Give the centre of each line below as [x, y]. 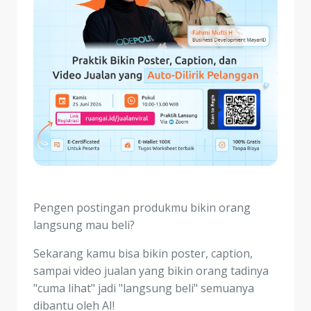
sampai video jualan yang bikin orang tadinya [151, 271]
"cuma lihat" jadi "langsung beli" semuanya [144, 288]
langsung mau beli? [84, 225]
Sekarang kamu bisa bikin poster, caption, [143, 254]
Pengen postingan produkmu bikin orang [142, 208]
